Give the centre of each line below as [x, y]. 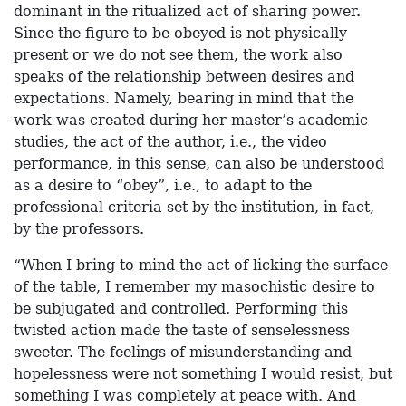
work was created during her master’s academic [191, 120]
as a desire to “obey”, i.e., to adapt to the [163, 185]
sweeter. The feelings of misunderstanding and [183, 352]
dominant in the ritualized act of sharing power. [187, 11]
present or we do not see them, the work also [178, 54]
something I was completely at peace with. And [185, 395]
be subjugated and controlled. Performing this [181, 308]
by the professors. [79, 228]
